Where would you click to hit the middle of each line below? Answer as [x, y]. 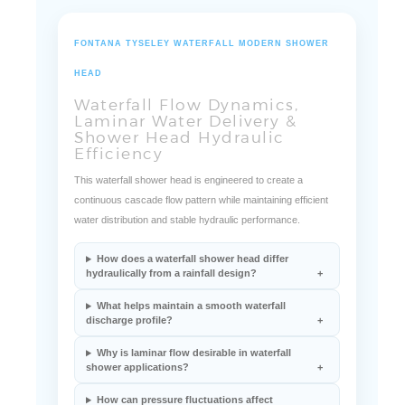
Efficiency [118, 154]
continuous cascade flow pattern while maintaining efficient [201, 201]
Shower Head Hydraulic [179, 138]
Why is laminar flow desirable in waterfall [193, 354]
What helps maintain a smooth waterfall [191, 307]
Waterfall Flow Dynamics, [186, 105]
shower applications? [137, 368]
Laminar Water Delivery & [185, 122]
